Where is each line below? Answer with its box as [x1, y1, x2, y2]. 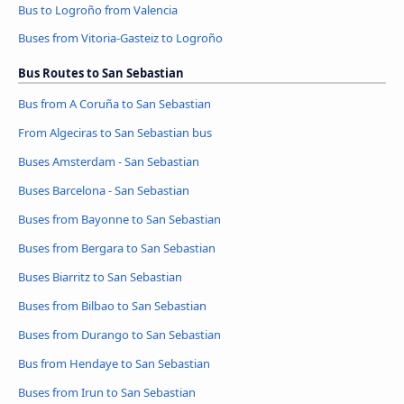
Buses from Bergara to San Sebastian [18, 240, 216, 257]
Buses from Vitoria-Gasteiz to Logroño [18, 30, 223, 47]
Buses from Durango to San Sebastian [18, 326, 221, 344]
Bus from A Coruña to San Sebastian [18, 96, 211, 113]
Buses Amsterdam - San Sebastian [18, 153, 199, 170]
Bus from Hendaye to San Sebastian [18, 355, 210, 372]
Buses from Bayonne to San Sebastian [18, 211, 221, 228]
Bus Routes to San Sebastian [18, 65, 184, 82]
